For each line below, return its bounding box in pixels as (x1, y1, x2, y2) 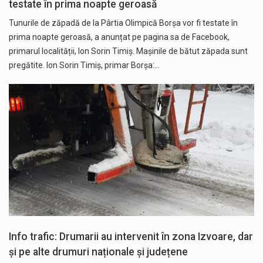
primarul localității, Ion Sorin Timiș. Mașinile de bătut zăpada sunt (9, 46, 248, 56)
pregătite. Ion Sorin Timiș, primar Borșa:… (9, 60, 160, 70)
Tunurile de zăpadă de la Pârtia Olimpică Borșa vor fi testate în (9, 18, 238, 28)
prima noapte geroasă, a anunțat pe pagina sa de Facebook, (9, 32, 230, 42)
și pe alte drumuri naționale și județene (9, 246, 188, 258)
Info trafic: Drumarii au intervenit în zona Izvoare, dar (9, 231, 253, 243)
